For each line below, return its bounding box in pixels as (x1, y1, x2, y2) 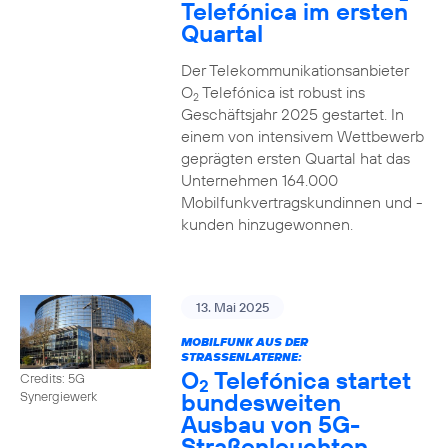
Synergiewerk (20, 387, 97, 404)
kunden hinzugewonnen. (180, 214, 353, 234)
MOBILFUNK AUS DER (180, 334, 308, 349)
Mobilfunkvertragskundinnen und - (180, 192, 423, 212)
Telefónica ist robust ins (198, 82, 365, 102)
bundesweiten (180, 387, 341, 417)
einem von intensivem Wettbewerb (180, 126, 424, 146)
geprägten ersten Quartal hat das (180, 148, 410, 168)
